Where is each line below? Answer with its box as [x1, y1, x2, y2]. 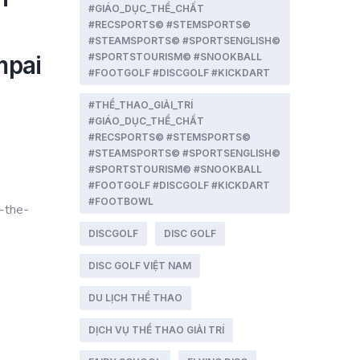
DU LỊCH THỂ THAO [88, 292, 182, 304]
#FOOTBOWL [88, 195, 153, 207]
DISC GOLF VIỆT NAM [88, 260, 191, 272]
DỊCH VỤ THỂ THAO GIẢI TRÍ [88, 324, 224, 336]
